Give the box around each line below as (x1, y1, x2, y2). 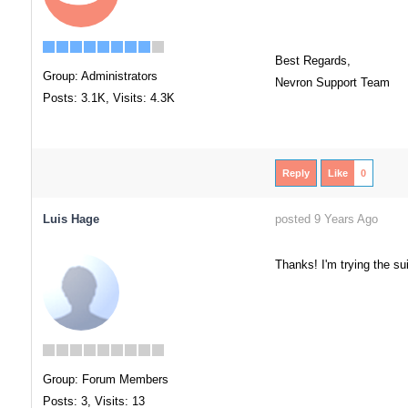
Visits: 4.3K (112, 91, 175, 105)
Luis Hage (42, 212, 99, 226)
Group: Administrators (42, 69, 158, 83)
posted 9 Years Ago (274, 212, 378, 226)
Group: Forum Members (42, 372, 168, 386)
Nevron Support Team (274, 76, 390, 90)
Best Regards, (274, 54, 351, 68)
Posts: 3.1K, (42, 91, 109, 105)
